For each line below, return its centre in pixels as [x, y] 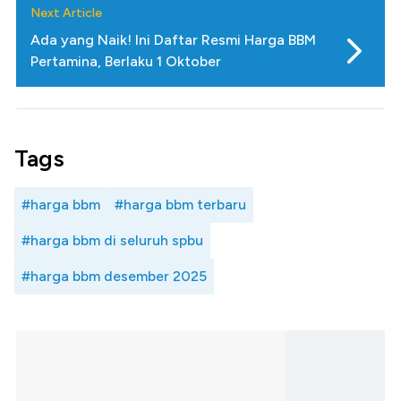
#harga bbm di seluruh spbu [112, 241]
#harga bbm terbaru [180, 205]
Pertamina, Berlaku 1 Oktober [126, 62]
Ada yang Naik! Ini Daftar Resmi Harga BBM [173, 40]
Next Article [66, 13]
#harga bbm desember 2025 [114, 277]
